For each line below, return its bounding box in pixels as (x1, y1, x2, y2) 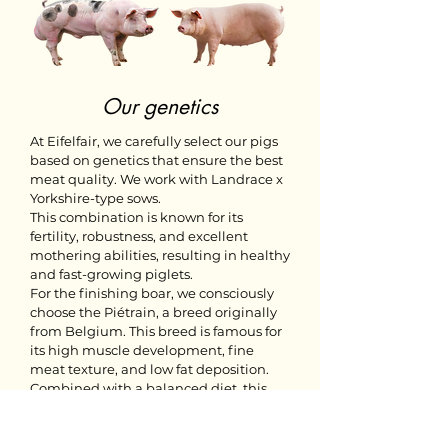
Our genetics (102, 93, 218, 120)
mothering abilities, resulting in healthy (30, 247, 290, 263)
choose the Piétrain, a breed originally (30, 304, 277, 320)
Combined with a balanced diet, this (30, 380, 267, 396)
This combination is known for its (30, 209, 243, 225)
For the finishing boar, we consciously (30, 285, 274, 301)
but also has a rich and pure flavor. (30, 418, 252, 434)
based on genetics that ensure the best (30, 152, 283, 168)
